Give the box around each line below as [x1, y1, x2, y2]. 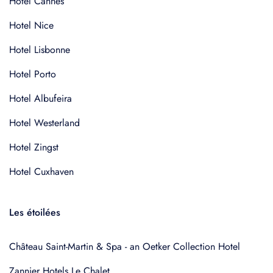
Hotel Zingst [9, 140, 58, 154]
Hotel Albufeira [9, 91, 72, 105]
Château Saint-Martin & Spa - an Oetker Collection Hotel [9, 239, 240, 253]
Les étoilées [9, 205, 60, 219]
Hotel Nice [9, 18, 54, 32]
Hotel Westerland [9, 116, 80, 130]
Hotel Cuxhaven [9, 165, 74, 179]
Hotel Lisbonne [9, 43, 70, 57]
